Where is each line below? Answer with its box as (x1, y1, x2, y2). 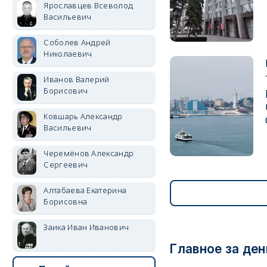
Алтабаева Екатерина (44, 185, 127, 195)
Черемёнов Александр (44, 148, 134, 159)
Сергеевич (44, 159, 88, 170)
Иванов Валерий (44, 74, 110, 85)
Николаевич (44, 48, 92, 59)
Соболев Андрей (44, 37, 111, 48)
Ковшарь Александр (44, 111, 123, 122)
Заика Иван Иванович (44, 222, 129, 232)
